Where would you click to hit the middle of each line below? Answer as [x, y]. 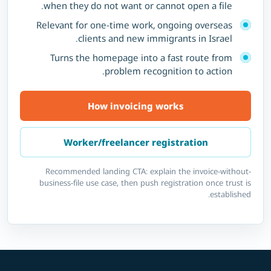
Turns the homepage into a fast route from [141, 57]
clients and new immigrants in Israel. [155, 38]
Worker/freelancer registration [135, 142]
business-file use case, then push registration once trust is [145, 182]
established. [230, 194]
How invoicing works [135, 106]
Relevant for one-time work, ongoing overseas [134, 24]
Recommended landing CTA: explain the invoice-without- [148, 171]
